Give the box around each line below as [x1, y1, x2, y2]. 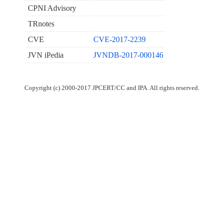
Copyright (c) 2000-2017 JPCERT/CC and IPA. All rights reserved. [24, 85, 199, 92]
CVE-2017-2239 [93, 35, 146, 44]
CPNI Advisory [27, 4, 76, 13]
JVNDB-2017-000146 [93, 51, 163, 60]
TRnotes [27, 20, 54, 28]
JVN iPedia [27, 51, 64, 60]
